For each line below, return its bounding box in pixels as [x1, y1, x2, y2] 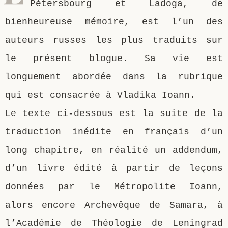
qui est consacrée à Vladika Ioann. [5, 90, 195, 100]
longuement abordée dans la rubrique [5, 71, 223, 82]
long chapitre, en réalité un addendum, [5, 145, 223, 155]
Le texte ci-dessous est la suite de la [5, 108, 223, 119]
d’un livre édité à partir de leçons [5, 163, 223, 174]
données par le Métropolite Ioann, [5, 181, 223, 192]
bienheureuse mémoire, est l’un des [5, 16, 223, 27]
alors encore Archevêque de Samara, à [5, 199, 223, 210]
